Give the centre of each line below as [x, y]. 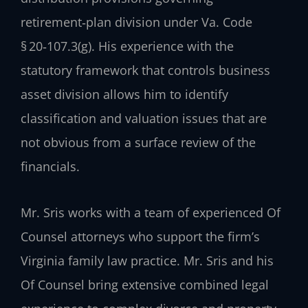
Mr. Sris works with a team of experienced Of [151, 212]
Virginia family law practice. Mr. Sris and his [147, 260]
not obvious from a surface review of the [138, 143]
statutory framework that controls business [145, 70]
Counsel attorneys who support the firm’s [140, 236]
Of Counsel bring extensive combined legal [145, 284]
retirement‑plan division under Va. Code [136, 22]
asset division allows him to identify [124, 95]
